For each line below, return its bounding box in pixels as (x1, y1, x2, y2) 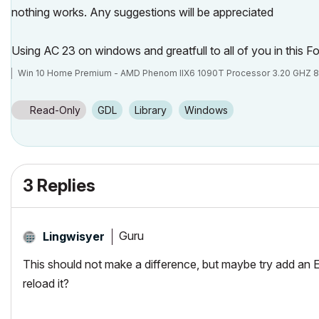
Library (140, 103, 167, 116)
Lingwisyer (43, 229, 105, 244)
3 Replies (23, 174, 95, 196)
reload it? (23, 276, 69, 291)
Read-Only (30, 103, 80, 116)
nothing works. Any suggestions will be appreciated (11, 4, 273, 19)
